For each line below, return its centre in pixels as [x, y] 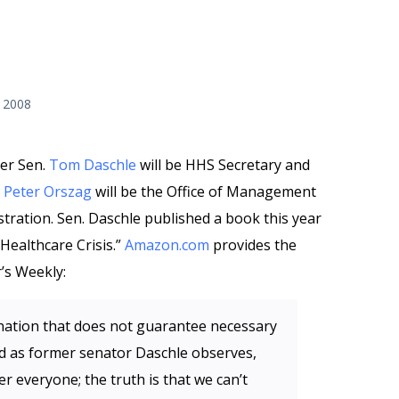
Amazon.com [167, 245]
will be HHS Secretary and [223, 165]
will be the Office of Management [204, 191]
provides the [253, 245]
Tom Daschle [93, 165]
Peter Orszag [48, 191]
